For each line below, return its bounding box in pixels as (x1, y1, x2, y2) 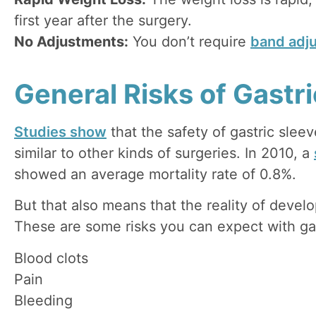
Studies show (14, 123, 107, 140)
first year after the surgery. (14, 11, 192, 29)
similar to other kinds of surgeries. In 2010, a (14, 144, 314, 162)
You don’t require (128, 32, 250, 50)
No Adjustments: (14, 32, 128, 50)
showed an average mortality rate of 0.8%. (14, 165, 296, 183)
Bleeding (14, 291, 73, 309)
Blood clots (14, 249, 88, 267)
